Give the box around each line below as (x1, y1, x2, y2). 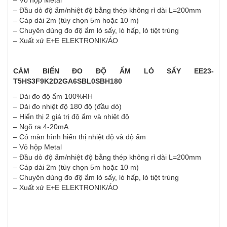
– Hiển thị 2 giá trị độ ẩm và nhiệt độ (13, 112, 131, 121)
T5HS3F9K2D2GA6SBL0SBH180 (13, 77, 122, 86)
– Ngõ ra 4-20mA (13, 123, 68, 131)
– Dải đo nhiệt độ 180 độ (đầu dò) (13, 102, 122, 111)
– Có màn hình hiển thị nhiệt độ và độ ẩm (13, 133, 146, 141)
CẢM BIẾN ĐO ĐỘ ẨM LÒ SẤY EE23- (13, 67, 214, 75)
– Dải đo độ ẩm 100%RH (13, 92, 93, 101)
